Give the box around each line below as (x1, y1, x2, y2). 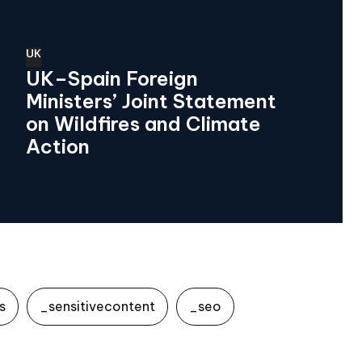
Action (26, 134, 90, 159)
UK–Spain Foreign (26, 66, 198, 91)
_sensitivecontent (40, 298, 155, 315)
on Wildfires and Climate (26, 112, 261, 137)
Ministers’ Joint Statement (26, 89, 276, 114)
